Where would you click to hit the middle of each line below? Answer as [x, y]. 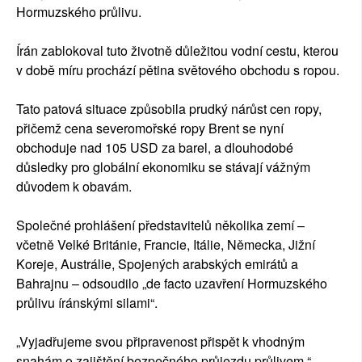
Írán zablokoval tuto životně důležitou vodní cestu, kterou [177, 51]
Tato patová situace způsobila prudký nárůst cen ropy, [169, 109]
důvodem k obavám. [74, 187]
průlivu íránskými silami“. [87, 303]
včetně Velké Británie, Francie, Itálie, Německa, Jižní [166, 245]
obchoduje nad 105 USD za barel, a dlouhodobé [155, 148]
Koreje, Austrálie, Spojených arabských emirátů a [157, 264]
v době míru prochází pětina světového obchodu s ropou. [178, 70]
